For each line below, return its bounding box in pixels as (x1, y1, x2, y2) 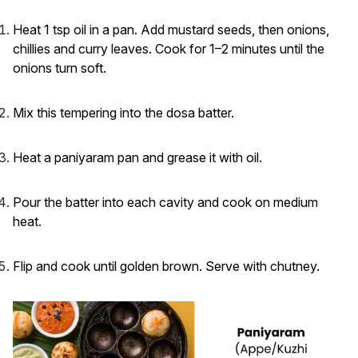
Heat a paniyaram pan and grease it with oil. (13, 149, 262, 165)
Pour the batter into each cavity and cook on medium (13, 194, 318, 210)
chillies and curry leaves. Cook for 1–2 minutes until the (13, 41, 324, 57)
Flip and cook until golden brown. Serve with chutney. (13, 258, 320, 274)
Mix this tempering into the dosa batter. (13, 105, 234, 121)
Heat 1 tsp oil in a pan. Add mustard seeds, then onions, (13, 22, 329, 38)
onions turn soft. (13, 60, 106, 76)
